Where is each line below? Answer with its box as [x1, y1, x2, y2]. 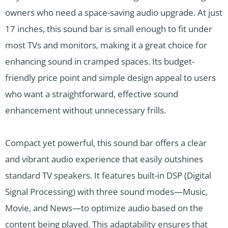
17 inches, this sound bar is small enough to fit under [5, 22, 212, 35]
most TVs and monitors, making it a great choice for [5, 39, 207, 51]
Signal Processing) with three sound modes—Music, [5, 185, 208, 197]
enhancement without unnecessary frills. [5, 104, 166, 116]
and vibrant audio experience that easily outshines [5, 153, 203, 165]
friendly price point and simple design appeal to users [5, 71, 216, 83]
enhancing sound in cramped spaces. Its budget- [5, 55, 194, 67]
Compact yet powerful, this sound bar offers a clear [5, 136, 207, 149]
